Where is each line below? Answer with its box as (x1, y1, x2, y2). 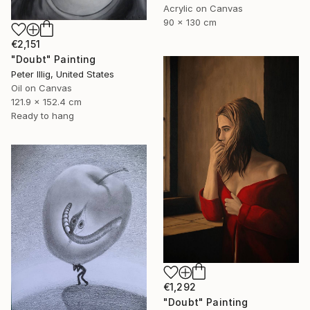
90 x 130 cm (163, 17, 217, 28)
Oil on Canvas (11, 82, 72, 94)
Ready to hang (11, 110, 74, 122)
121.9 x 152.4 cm (11, 96, 82, 108)
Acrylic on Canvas (163, 3, 243, 14)
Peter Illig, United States (11, 69, 114, 80)
